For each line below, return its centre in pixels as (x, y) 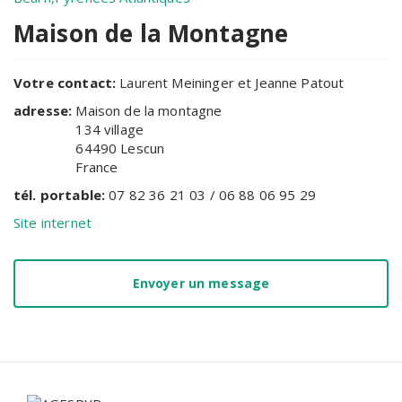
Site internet (52, 223)
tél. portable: (61, 195)
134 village (110, 129)
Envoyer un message (201, 283)
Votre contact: (67, 83)
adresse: (45, 110)
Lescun (143, 148)
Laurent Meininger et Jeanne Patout (232, 83)
